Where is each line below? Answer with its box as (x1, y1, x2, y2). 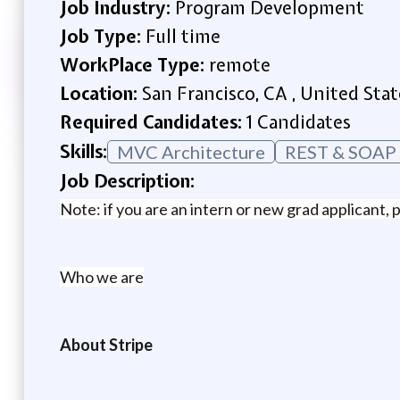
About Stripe (59, 334, 153, 354)
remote (208, 52, 271, 77)
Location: (59, 80, 142, 105)
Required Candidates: (59, 109, 246, 134)
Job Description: (59, 168, 195, 193)
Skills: (59, 138, 107, 163)
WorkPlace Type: (59, 52, 209, 77)
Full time (145, 23, 221, 48)
